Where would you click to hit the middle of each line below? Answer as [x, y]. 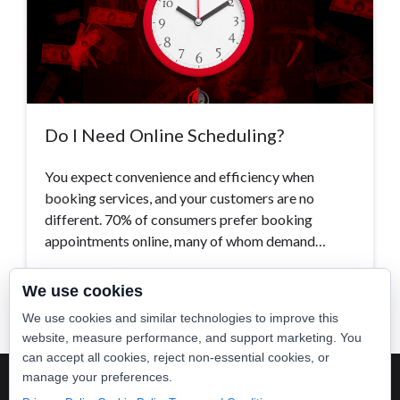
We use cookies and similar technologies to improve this [180, 318]
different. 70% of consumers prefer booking [179, 220]
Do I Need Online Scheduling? [166, 135]
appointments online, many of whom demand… [185, 241]
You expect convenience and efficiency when [179, 177]
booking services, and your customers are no [179, 198]
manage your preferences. [97, 377]
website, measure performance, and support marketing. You [192, 337]
